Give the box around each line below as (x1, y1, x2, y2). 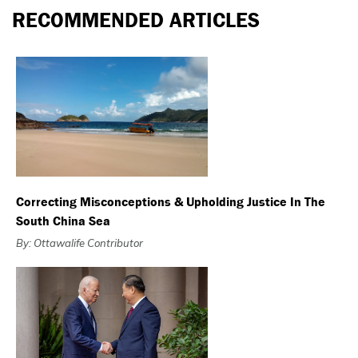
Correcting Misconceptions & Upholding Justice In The (16, 193, 325, 210)
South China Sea (16, 212, 110, 229)
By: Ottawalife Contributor (16, 236, 143, 249)
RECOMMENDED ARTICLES (12, 6, 260, 34)
